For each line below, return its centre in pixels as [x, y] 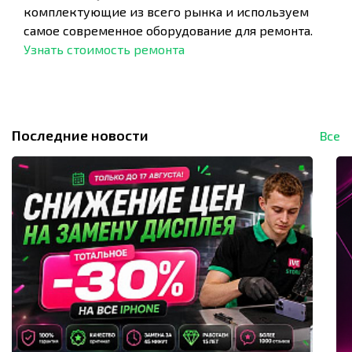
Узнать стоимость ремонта [104, 49]
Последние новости [80, 135]
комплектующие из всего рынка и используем [166, 11]
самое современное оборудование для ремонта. [168, 30]
